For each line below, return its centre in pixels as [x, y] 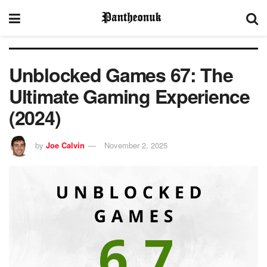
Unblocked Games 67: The [121, 74]
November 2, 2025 [136, 145]
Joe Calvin [65, 145]
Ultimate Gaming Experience [129, 96]
